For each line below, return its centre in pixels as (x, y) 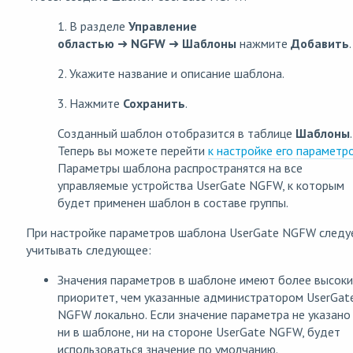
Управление (163, 26)
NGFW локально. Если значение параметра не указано (204, 315)
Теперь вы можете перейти (133, 151)
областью (87, 44)
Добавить (320, 44)
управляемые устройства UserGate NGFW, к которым (201, 186)
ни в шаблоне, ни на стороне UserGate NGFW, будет (199, 332)
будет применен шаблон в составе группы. (173, 203)
